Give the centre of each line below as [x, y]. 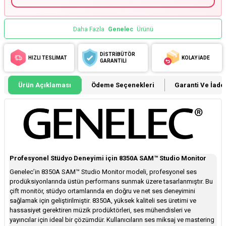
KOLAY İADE [196, 58]
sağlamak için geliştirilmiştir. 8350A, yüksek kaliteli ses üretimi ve [103, 200]
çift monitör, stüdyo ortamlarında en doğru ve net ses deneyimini [102, 191]
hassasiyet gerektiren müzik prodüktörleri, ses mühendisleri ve [100, 210]
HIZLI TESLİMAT [48, 58]
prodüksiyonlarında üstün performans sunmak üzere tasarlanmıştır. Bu [111, 181]
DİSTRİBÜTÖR [117, 54]
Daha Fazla [89, 29]
